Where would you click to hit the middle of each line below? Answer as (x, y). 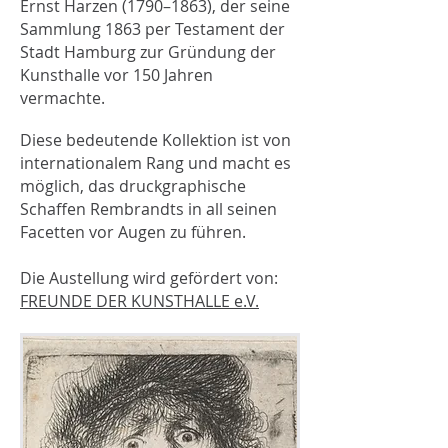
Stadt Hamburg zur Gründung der (148, 52)
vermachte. (62, 98)
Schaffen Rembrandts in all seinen (148, 209)
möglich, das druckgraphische (133, 186)
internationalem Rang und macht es (155, 163)
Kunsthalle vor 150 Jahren (116, 75)
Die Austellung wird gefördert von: (149, 278)
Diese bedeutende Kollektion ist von (155, 140)
